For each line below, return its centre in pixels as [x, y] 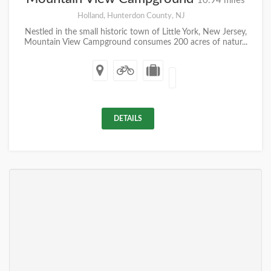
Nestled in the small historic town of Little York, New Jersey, [135, 32]
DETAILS [128, 118]
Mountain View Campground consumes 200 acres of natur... [135, 42]
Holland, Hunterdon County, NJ [131, 15]
